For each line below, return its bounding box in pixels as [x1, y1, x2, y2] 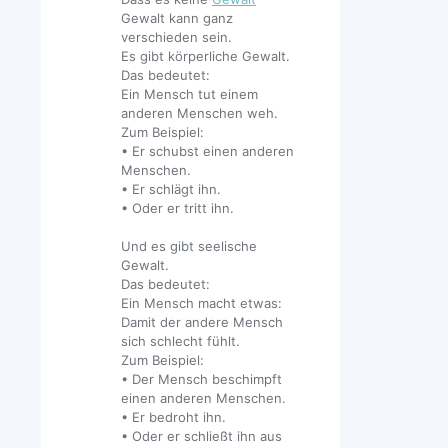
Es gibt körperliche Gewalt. [121, 48, 290, 65]
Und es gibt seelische [121, 238, 257, 255]
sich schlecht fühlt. [121, 333, 240, 350]
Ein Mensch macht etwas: [121, 295, 282, 312]
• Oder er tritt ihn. [121, 200, 234, 217]
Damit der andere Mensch [121, 314, 283, 331]
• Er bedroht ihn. [121, 409, 226, 426]
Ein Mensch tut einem [121, 86, 258, 103]
